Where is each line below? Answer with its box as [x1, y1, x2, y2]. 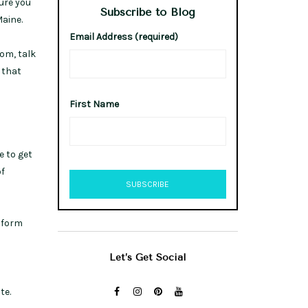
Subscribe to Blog [100, 5, 195, 19]
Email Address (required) [69, 30, 178, 43]
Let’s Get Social [109, 251, 186, 263]
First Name [69, 98, 119, 110]
